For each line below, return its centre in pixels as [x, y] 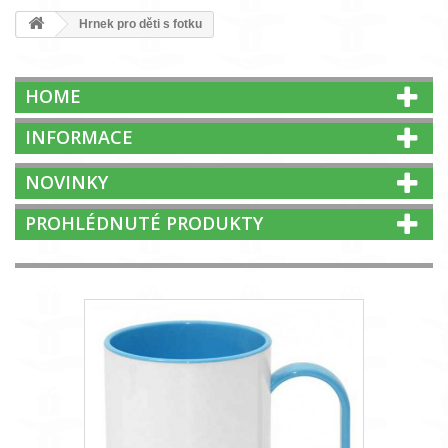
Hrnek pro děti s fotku [139, 24]
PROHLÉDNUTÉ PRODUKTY [144, 223]
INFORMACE [79, 137]
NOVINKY [66, 182]
